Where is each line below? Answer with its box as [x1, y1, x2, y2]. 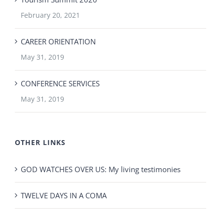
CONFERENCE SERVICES [21, 78, 100, 88]
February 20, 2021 [21, 10, 80, 20]
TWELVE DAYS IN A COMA [21, 190, 107, 200]
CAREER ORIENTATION [21, 36, 96, 46]
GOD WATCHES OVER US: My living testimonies [21, 164, 181, 174]
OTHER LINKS [15, 137, 66, 147]
